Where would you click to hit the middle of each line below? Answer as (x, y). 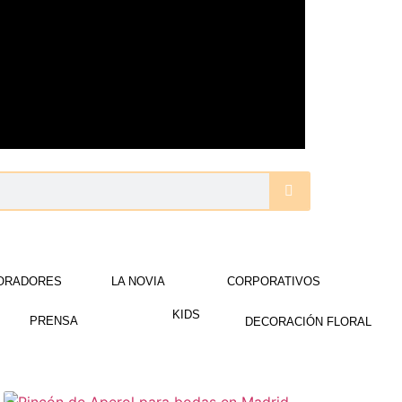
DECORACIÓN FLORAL (308, 322)
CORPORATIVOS (274, 281)
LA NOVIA (138, 281)
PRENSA (53, 320)
